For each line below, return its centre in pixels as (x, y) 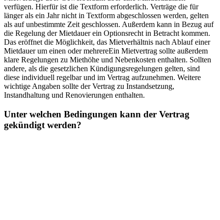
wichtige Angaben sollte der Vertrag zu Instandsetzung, (89, 86)
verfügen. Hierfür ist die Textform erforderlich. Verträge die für (101, 7)
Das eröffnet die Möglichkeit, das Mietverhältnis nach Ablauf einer (107, 42)
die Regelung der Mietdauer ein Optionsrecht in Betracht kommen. (107, 33)
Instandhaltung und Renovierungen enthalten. (74, 95)
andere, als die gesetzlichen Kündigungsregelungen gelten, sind (102, 69)
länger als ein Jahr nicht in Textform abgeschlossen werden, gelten (106, 16)
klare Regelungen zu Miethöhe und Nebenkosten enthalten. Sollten (108, 60)
